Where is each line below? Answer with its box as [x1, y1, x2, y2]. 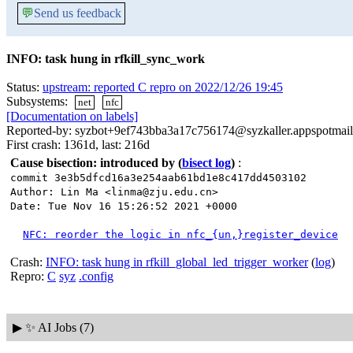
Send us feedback [34, 6, 121, 20]
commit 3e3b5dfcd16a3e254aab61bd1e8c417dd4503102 [10, 172, 307, 184]
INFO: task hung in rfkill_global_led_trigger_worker [46, 255, 308, 269]
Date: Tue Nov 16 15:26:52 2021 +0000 [10, 200, 237, 213]
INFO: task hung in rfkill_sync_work [6, 52, 205, 65]
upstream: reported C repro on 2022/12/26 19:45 [43, 80, 283, 94]
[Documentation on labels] [6, 110, 138, 124]
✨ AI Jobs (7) [24, 320, 94, 334]
